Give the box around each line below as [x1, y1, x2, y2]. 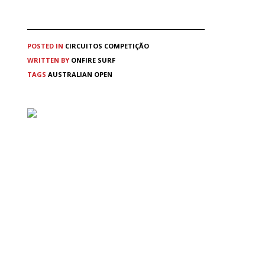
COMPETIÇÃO [104, 41, 149, 51]
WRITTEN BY [27, 56, 71, 65]
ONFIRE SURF [71, 56, 115, 65]
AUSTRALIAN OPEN [48, 70, 112, 79]
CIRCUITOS [65, 41, 102, 51]
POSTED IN [27, 41, 63, 51]
